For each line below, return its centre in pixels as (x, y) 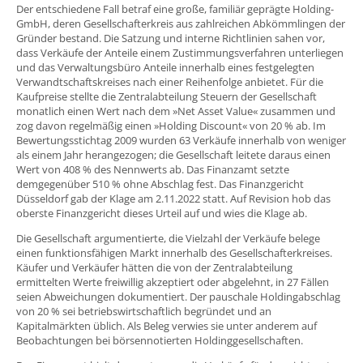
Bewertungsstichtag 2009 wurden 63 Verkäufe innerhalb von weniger (181, 141)
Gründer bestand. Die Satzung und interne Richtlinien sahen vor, (171, 38)
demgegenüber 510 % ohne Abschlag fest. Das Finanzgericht (160, 184)
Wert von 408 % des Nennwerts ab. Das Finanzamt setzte (153, 170)
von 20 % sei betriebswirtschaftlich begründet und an (144, 312)
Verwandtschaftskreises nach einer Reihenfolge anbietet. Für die (170, 82)
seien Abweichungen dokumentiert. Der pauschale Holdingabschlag (178, 297)
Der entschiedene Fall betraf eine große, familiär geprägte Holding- (175, 9)
